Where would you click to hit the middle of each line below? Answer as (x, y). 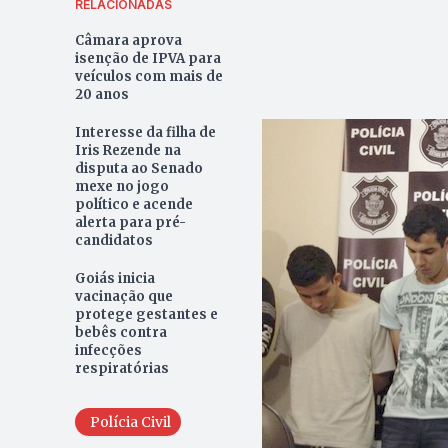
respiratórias (121, 368)
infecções (108, 350)
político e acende (133, 204)
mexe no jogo (121, 186)
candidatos (113, 240)
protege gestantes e (146, 314)
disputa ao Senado (138, 168)
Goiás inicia (114, 278)
